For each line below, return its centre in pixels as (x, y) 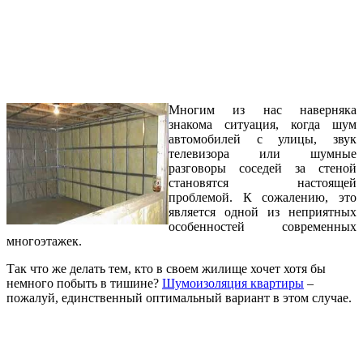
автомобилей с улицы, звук (263, 139)
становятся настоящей (263, 182)
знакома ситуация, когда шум (263, 124)
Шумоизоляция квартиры (233, 283)
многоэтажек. (44, 241)
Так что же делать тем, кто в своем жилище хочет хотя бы (166, 268)
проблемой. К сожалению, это (263, 197)
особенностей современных (263, 226)
